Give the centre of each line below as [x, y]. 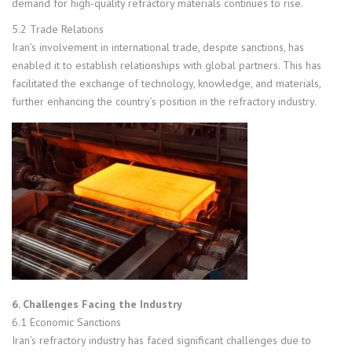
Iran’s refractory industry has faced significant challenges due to [161, 340]
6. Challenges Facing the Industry [97, 304]
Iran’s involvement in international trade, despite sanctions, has [158, 47]
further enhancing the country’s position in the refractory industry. [164, 101]
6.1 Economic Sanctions [66, 322]
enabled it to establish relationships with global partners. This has [167, 65]
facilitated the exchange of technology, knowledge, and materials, [166, 83]
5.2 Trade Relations [58, 29]
